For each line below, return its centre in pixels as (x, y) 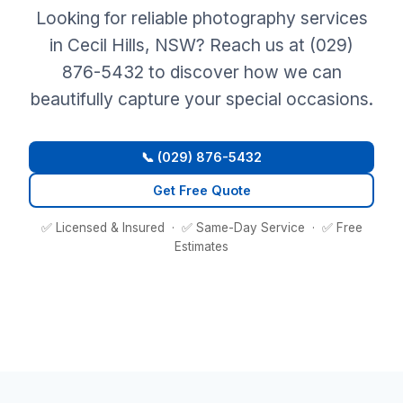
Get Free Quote (201, 190)
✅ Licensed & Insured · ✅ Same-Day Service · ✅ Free (201, 228)
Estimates (201, 246)
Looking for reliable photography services (201, 18)
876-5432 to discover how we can (201, 72)
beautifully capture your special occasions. (201, 99)
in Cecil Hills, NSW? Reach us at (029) (201, 45)
